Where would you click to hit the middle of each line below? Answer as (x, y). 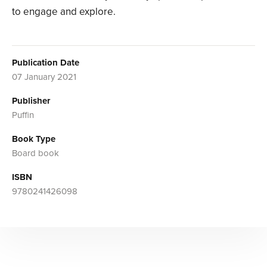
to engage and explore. (64, 11)
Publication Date (46, 62)
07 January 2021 (44, 77)
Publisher (31, 100)
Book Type (34, 139)
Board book (35, 153)
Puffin (23, 115)
